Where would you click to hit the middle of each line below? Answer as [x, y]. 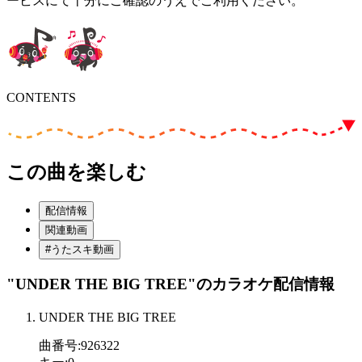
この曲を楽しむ [76, 172]
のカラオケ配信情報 [265, 284]
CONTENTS [41, 97]
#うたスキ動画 [80, 249]
